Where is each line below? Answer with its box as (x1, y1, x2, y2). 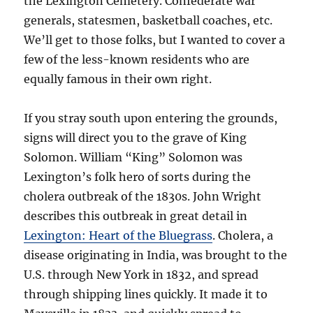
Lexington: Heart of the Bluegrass (24, 228, 213, 243)
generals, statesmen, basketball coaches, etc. (24, 13, 273, 28)
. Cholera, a (212, 228, 274, 243)
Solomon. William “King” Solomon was (24, 150, 243, 165)
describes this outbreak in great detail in (24, 209, 248, 224)
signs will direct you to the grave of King (24, 131, 247, 145)
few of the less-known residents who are (24, 52, 250, 67)
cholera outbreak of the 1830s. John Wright (24, 189, 262, 204)
